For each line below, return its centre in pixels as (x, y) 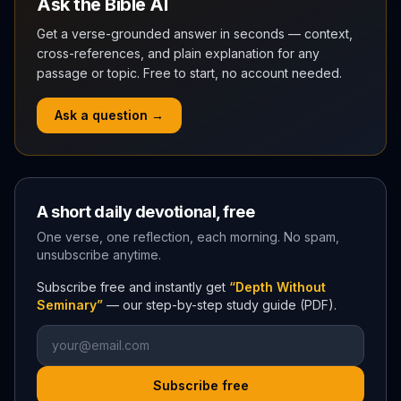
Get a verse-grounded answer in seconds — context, (195, 34)
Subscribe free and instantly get (131, 287)
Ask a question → (109, 115)
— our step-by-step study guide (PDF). (222, 305)
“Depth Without (277, 287)
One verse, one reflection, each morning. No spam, (188, 237)
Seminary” (70, 305)
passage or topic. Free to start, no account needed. (189, 73)
